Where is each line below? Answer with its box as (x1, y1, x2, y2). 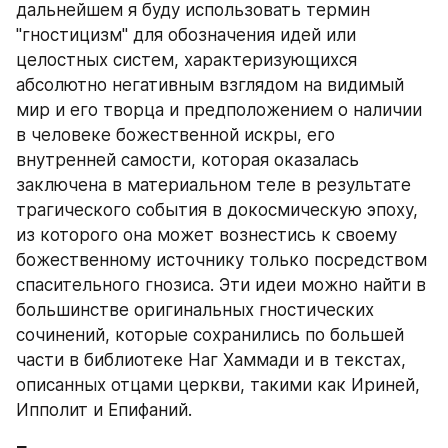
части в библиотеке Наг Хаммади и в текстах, (16, 350, 406, 370)
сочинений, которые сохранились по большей (16, 325, 404, 345)
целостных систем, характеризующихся (16, 50, 357, 70)
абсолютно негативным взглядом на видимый (16, 75, 404, 95)
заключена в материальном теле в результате (16, 175, 411, 195)
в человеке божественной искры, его (16, 125, 335, 145)
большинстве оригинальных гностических (16, 300, 374, 320)
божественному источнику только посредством (16, 250, 427, 270)
